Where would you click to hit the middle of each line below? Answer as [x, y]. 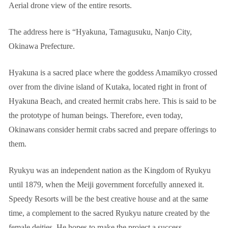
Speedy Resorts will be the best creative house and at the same [108, 199]
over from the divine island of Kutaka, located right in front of [108, 87]
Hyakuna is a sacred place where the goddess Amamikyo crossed [113, 73]
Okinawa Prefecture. [42, 46]
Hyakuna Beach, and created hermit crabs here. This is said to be [112, 101]
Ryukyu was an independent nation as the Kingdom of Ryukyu [110, 170]
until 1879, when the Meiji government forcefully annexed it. [106, 184]
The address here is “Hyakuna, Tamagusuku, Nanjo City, [100, 32]
